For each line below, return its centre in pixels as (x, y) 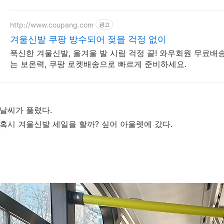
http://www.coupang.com (51, 24)
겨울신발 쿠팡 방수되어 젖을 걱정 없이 (88, 39)
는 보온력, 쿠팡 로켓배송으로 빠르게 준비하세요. (98, 64)
